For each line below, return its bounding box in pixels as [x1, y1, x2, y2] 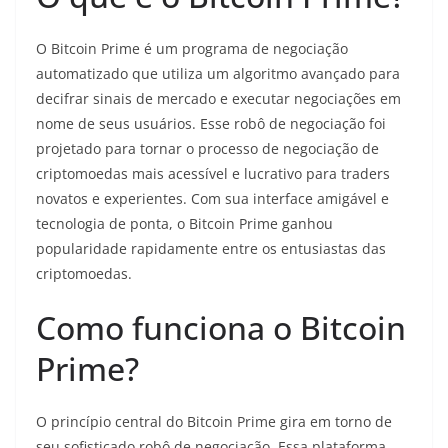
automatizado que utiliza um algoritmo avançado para [36, 63, 400, 83]
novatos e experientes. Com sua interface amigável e [36, 188, 389, 208]
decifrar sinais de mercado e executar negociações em [36, 88, 401, 108]
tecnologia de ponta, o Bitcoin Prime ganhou [36, 213, 333, 233]
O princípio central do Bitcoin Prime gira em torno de [36, 411, 392, 431]
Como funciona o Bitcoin [36, 305, 406, 349]
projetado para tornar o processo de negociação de [36, 138, 379, 158]
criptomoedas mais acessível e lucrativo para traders [36, 163, 390, 183]
